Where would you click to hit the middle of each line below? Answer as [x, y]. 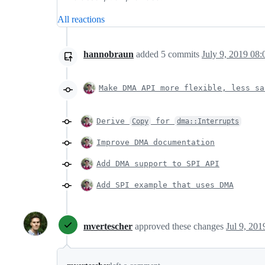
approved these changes [180, 226]
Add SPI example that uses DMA [165, 185]
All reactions [81, 19]
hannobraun [109, 54]
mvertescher [108, 226]
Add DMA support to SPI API [158, 164]
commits [184, 54]
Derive [113, 121]
